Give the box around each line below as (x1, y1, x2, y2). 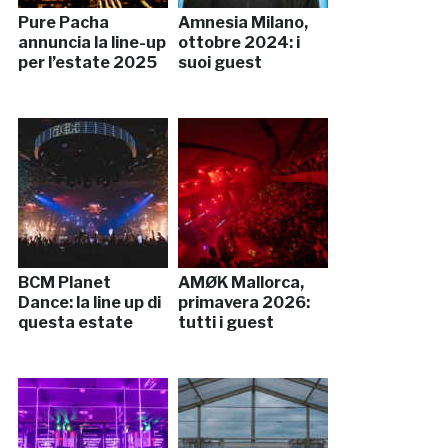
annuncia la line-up (17, 33, 166, 53)
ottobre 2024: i (177, 33, 300, 53)
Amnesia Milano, (177, 13, 308, 33)
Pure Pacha (17, 13, 109, 33)
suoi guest (177, 53, 262, 73)
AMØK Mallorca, (177, 273, 304, 293)
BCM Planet (17, 273, 111, 293)
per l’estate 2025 (17, 53, 157, 73)
